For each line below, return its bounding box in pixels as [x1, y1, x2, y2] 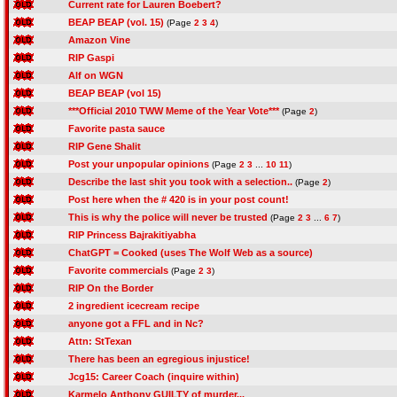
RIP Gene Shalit [68, 141, 141, 152]
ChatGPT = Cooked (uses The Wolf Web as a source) [68, 247, 313, 258]
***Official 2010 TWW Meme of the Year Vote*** [68, 105, 279, 116]
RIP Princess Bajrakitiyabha [68, 230, 196, 240]
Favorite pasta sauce [68, 123, 165, 134]
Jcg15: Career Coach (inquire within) [68, 371, 239, 382]
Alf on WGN [68, 70, 123, 81]
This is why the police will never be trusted [68, 212, 268, 222]
